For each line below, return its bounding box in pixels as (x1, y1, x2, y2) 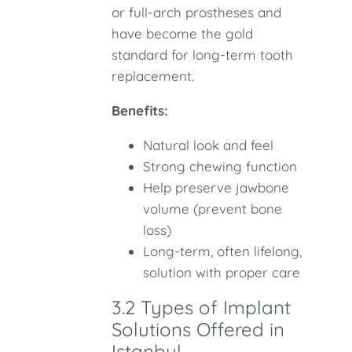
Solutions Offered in (112, 317, 285, 341)
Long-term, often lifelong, (143, 243, 302, 259)
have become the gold (112, 25, 254, 42)
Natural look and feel (143, 137, 274, 153)
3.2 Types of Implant (112, 295, 291, 319)
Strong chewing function (143, 158, 298, 174)
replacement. (112, 68, 195, 84)
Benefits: (112, 102, 169, 119)
